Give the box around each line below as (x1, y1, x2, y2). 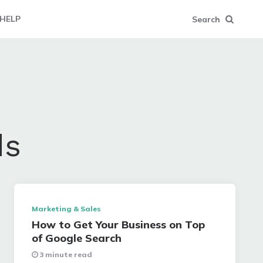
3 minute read (39, 250, 93, 259)
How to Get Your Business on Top (32, 218, 205, 231)
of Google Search (32, 231, 122, 245)
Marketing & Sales (32, 204, 102, 213)
